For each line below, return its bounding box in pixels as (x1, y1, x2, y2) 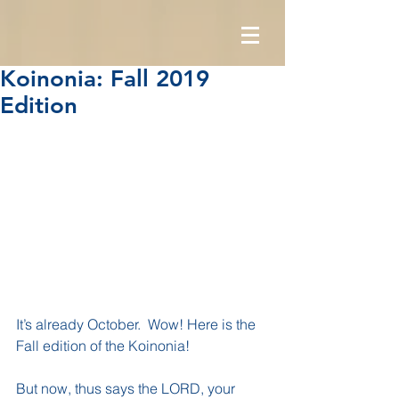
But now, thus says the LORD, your (16, 379, 239, 397)
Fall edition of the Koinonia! (16, 336, 190, 354)
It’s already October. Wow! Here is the (16, 314, 259, 333)
